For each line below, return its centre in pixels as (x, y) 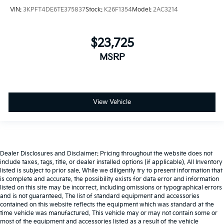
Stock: (95, 9)
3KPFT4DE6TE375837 (54, 9)
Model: (142, 9)
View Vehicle (112, 102)
